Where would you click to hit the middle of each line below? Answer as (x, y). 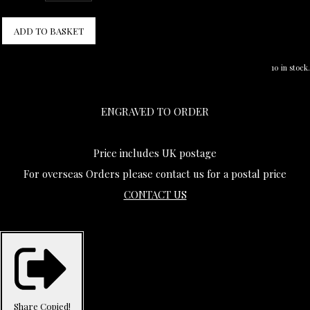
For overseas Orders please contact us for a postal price (155, 174)
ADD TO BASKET (49, 30)
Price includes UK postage (155, 153)
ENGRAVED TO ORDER (155, 112)
